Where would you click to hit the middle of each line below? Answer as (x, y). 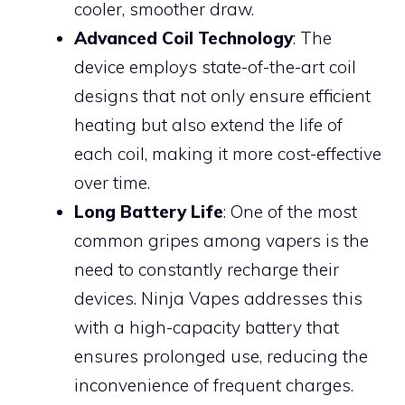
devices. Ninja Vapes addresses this (218, 298)
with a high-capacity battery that (207, 327)
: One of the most (290, 211)
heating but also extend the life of (208, 124)
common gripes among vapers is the (221, 240)
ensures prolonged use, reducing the (221, 356)
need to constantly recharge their (207, 269)
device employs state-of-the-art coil (215, 66)
